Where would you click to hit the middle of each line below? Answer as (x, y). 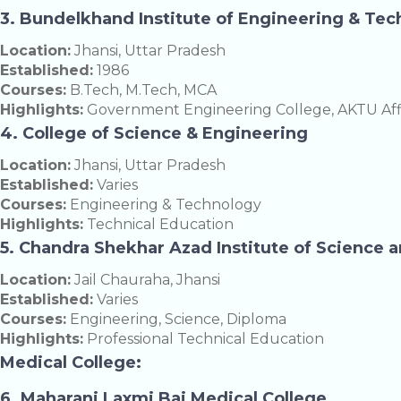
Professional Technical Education (204, 339)
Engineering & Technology (164, 205)
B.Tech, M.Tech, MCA (141, 90)
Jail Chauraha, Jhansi (145, 280)
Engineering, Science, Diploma (176, 320)
